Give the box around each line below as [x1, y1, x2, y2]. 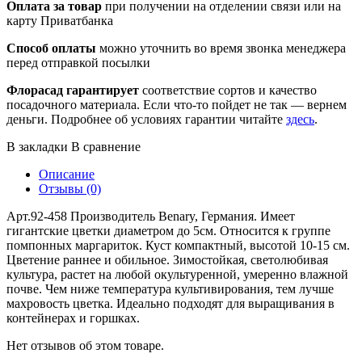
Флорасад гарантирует [6, 82, 139, 97]
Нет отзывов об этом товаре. [6, 338, 164, 352]
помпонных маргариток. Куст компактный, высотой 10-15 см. [6, 238, 350, 252]
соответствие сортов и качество [139, 82, 317, 97]
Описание [39, 166, 95, 181]
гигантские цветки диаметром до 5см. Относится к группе [6, 223, 330, 238]
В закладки [6, 139, 68, 154]
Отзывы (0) [39, 181, 101, 196]
